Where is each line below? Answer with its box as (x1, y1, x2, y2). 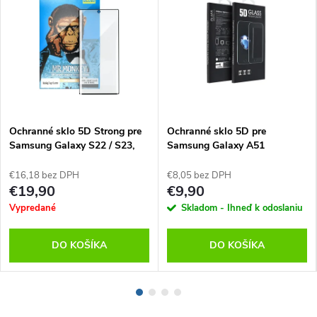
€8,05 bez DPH (167, 168, 231, 182)
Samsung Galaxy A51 (167, 138, 265, 152)
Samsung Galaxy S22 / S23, (9, 138, 134, 152)
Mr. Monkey (9, 152, 62, 166)
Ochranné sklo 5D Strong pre (9, 124, 142, 138)
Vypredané (9, 201, 56, 214)
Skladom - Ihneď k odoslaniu (181, 201, 303, 214)
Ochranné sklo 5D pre (167, 124, 266, 138)
